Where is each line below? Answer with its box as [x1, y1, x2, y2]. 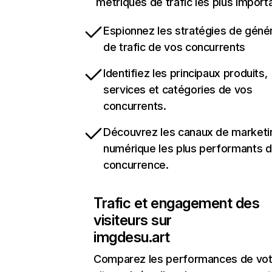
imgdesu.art [93, 228, 170, 246]
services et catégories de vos [103, 83, 253, 96]
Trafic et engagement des [93, 194, 260, 212]
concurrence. [103, 158, 169, 171]
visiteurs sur [93, 211, 172, 229]
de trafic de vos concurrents [103, 41, 245, 53]
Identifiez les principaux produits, [103, 67, 268, 80]
